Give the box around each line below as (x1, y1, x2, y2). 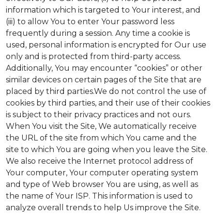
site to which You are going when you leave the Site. (6, 145, 207, 154)
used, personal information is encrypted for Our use (6, 40, 206, 49)
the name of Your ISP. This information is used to (6, 191, 193, 201)
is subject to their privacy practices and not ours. (6, 110, 191, 119)
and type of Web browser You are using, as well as (6, 180, 198, 189)
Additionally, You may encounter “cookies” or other (6, 63, 202, 73)
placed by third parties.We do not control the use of (6, 87, 206, 96)
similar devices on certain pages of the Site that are (6, 75, 201, 84)
